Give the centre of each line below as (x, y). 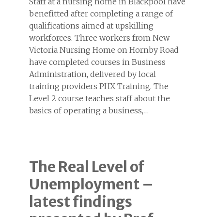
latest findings (81, 201)
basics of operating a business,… (89, 110)
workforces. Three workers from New (99, 38)
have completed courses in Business (97, 62)
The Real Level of (87, 166)
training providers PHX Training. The (99, 86)
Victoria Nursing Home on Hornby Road (104, 50)
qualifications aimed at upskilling (91, 25)
